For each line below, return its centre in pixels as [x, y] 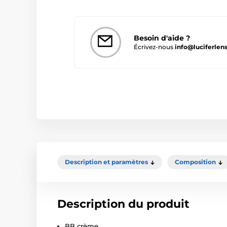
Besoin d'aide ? [162, 38]
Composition [195, 162]
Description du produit [123, 204]
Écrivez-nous [154, 47]
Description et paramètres [106, 162]
